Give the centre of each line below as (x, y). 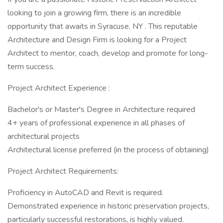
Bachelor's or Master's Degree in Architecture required (101, 110)
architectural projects (44, 136)
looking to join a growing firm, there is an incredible (94, 13)
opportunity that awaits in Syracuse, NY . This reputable (103, 26)
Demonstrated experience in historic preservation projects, (108, 206)
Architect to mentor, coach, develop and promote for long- (108, 53)
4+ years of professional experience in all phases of (96, 123)
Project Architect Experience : (59, 88)
